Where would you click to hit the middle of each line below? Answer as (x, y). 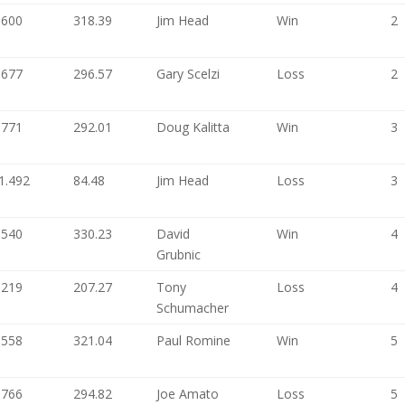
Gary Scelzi (188, 74)
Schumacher (193, 308)
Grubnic (179, 254)
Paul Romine (194, 340)
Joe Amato (188, 394)
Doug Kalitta (193, 127)
